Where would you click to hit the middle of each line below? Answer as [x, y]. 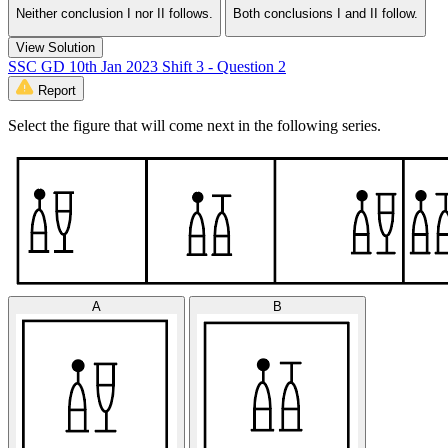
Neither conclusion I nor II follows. [114, 13]
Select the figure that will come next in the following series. [194, 126]
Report [57, 91]
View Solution [55, 48]
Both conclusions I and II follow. [325, 13]
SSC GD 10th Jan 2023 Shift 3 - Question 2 [147, 67]
